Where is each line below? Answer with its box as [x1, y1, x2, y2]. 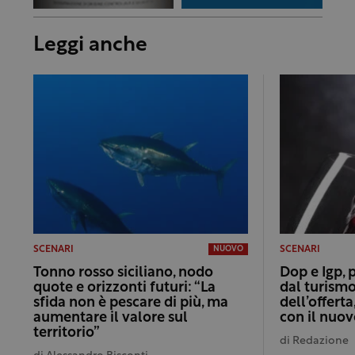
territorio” [32, 325, 100, 341]
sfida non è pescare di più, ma [32, 295, 228, 311]
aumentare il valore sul [32, 310, 188, 326]
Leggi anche [32, 34, 147, 56]
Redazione [292, 334, 349, 347]
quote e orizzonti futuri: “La [32, 280, 216, 296]
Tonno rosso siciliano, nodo [32, 265, 213, 281]
